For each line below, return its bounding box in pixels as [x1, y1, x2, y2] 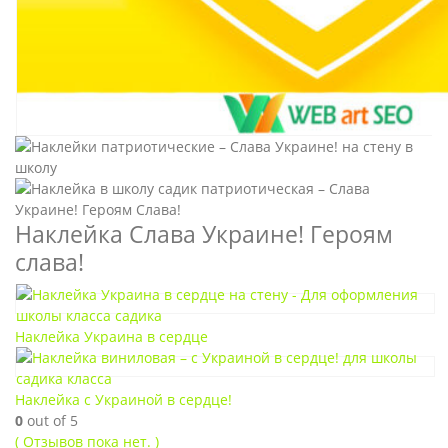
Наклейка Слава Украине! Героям [15, 218, 393, 250]
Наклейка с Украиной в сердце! [15, 390, 232, 409]
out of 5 [23, 411, 78, 430]
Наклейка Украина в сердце [15, 327, 208, 346]
